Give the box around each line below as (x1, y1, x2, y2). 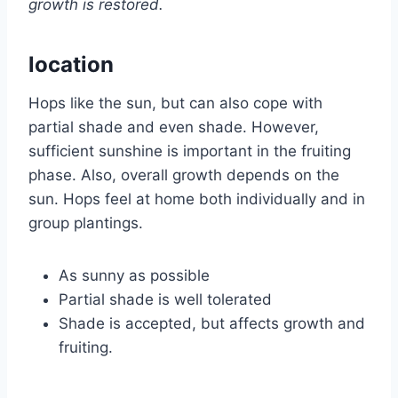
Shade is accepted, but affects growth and (59, 314, 365, 332)
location (28, 51, 114, 77)
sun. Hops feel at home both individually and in (28, 189, 365, 208)
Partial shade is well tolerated (59, 290, 272, 308)
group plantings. (28, 213, 143, 232)
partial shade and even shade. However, (28, 117, 319, 136)
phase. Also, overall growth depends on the (28, 165, 339, 184)
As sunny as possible (59, 266, 210, 284)
